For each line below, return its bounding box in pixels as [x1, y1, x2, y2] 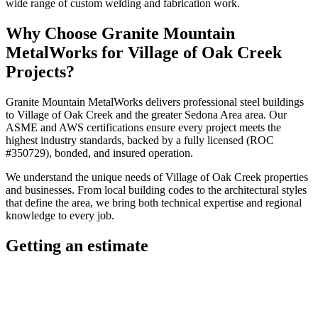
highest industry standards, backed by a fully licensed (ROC [6, 133, 274, 146]
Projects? [6, 62, 75, 81]
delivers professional [143, 95, 240, 108]
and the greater [113, 108, 185, 121]
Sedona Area [185, 108, 242, 121]
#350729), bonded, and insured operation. [6, 146, 193, 159]
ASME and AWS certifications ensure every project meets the [6, 121, 281, 133]
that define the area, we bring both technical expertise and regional [6, 196, 302, 209]
